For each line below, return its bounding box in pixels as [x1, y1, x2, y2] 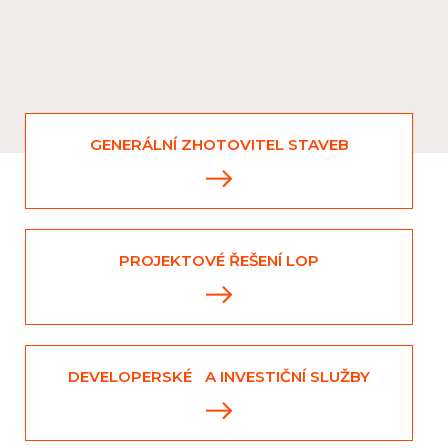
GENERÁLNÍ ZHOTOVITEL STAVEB [89, 135, 349, 154]
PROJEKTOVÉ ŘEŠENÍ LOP [119, 251, 319, 270]
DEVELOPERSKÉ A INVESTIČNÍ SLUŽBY [68, 367, 370, 386]
